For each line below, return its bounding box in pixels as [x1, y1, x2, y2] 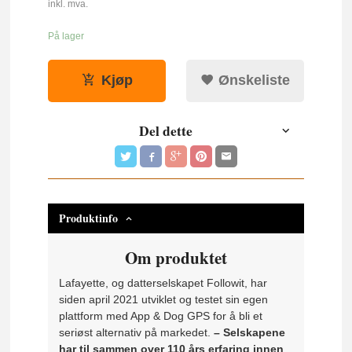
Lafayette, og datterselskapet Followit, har [59, 276, 268, 289]
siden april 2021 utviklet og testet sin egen [59, 292, 269, 306]
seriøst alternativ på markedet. [59, 325, 214, 339]
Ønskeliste [214, 72, 290, 89]
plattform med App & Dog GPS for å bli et [59, 309, 263, 322]
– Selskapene [214, 325, 286, 339]
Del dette [139, 120, 193, 141]
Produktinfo [59, 210, 119, 227]
